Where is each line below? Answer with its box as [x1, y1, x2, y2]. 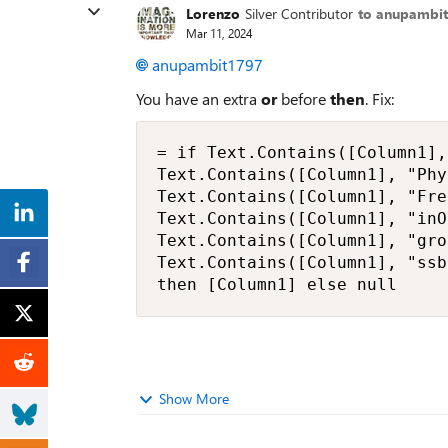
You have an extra [136, 87, 261, 109]
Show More [159, 388, 229, 408]
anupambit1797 [152, 53, 263, 75]
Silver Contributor [245, 4, 353, 23]
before [277, 87, 330, 109]
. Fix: [365, 87, 394, 109]
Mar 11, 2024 [186, 25, 252, 41]
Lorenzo [186, 4, 240, 23]
